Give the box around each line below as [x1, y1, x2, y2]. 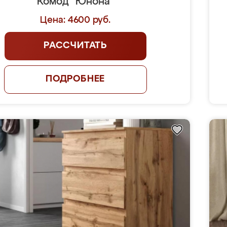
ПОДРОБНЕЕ [45, 74, 105, 84]
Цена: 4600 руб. [40, 16, 111, 25]
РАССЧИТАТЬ [44, 41, 107, 50]
